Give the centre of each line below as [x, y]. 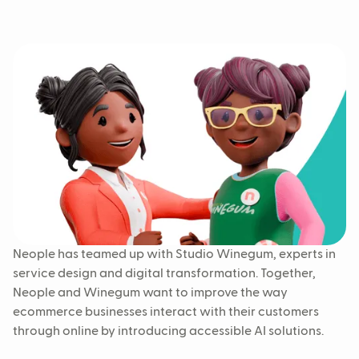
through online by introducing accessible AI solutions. [168, 332]
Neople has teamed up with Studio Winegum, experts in [174, 255]
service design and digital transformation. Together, [164, 274]
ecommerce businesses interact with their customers [166, 313]
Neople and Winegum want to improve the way [150, 294]
